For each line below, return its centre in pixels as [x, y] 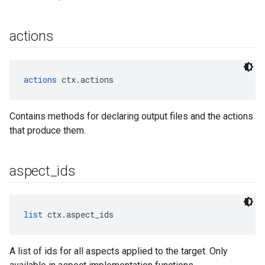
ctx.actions [85, 80]
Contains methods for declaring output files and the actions [131, 116]
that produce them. [48, 130]
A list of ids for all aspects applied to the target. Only [119, 251]
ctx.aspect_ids [78, 214]
